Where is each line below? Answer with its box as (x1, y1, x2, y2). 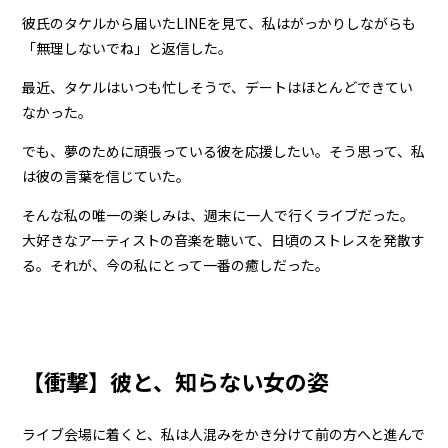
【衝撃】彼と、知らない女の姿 (22, 364, 330, 397)
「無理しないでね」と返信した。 (22, 38, 233, 59)
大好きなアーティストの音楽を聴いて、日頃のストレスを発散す (22, 230, 426, 251)
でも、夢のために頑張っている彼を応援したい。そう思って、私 (22, 141, 426, 162)
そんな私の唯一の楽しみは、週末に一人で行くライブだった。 (22, 205, 415, 226)
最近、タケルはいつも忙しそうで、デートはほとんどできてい (22, 77, 414, 98)
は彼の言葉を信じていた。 (22, 166, 191, 187)
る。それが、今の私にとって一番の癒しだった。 (22, 255, 330, 276)
